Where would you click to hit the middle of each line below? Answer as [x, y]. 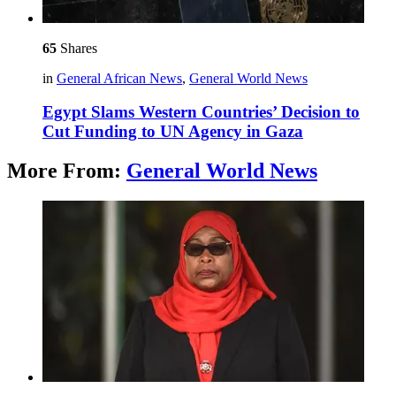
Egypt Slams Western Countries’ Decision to [201, 112]
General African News [119, 78]
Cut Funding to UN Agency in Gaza [173, 132]
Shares [77, 48]
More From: [67, 171]
